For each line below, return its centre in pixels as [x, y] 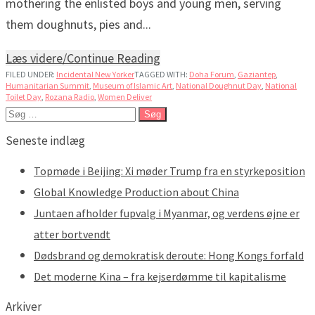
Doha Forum [212, 74]
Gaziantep [257, 74]
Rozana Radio [70, 96]
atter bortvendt [72, 234]
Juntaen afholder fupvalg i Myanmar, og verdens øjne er [167, 213]
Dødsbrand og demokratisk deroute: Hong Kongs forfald [169, 255]
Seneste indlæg [45, 140]
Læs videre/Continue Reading [83, 58]
